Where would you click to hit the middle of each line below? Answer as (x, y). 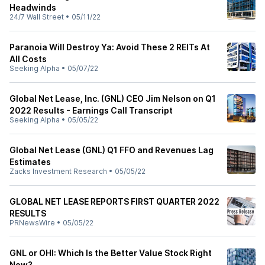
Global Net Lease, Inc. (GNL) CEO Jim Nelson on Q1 (113, 98)
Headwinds (33, 7)
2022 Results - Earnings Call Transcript (91, 110)
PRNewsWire (32, 223)
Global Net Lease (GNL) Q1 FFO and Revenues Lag (112, 150)
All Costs (28, 59)
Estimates (30, 162)
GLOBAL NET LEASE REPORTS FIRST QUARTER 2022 (114, 201)
